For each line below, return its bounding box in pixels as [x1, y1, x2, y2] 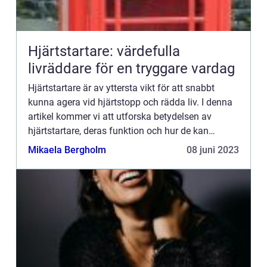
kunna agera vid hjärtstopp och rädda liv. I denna [28, 97, 232, 108]
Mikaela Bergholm [28, 144, 106, 156]
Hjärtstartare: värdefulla [28, 43, 180, 60]
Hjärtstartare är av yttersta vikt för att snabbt [28, 82, 215, 94]
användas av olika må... [28, 139, 128, 151]
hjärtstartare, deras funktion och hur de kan [28, 125, 209, 136]
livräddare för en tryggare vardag [28, 60, 235, 77]
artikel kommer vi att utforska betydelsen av [28, 111, 212, 122]
